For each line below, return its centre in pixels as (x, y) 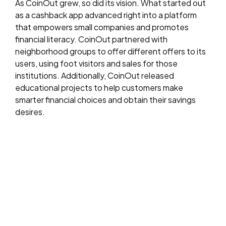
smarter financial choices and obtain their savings (105, 100)
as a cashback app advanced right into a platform (106, 15)
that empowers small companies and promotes (102, 27)
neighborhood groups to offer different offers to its (110, 51)
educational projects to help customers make (99, 88)
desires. (30, 112)
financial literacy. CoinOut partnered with (91, 39)
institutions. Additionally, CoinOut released (95, 75)
